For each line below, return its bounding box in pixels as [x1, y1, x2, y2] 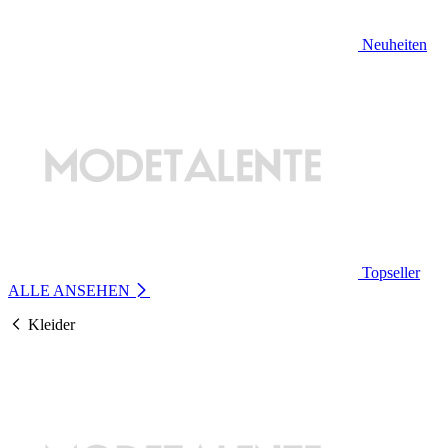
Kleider [28, 316, 75, 333]
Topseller [362, 264, 420, 281]
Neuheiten [362, 36, 427, 53]
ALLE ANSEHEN [8, 282, 134, 299]
